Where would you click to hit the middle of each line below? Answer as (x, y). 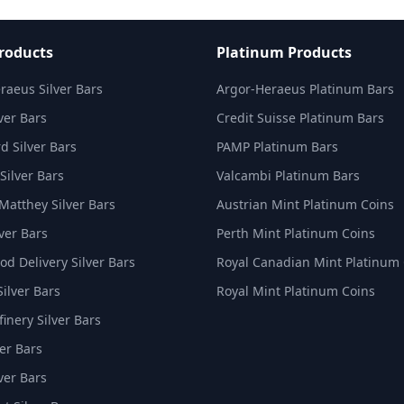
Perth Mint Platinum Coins (296, 233)
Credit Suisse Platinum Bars (300, 118)
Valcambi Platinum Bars (288, 175)
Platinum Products (284, 52)
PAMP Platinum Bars (277, 147)
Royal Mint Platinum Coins (296, 291)
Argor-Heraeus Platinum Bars (305, 89)
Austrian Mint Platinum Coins (305, 204)
